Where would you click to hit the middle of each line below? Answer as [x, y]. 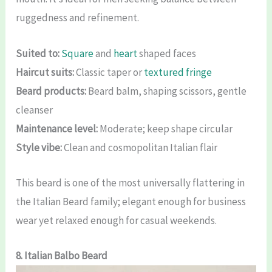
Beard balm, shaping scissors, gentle [167, 91]
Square [78, 53]
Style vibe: [39, 147]
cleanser [35, 110]
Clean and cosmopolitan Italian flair [140, 147]
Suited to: [38, 53]
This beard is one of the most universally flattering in [131, 182]
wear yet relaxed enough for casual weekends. [117, 220]
